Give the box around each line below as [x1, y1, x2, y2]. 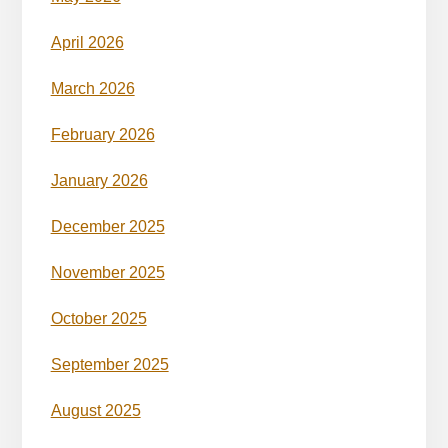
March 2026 [50, 79, 135, 97]
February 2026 [50, 125, 155, 143]
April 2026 [50, 33, 124, 51]
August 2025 [50, 401, 141, 419]
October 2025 [50, 309, 147, 327]
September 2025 [50, 355, 169, 373]
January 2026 [50, 171, 148, 189]
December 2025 [50, 217, 165, 235]
